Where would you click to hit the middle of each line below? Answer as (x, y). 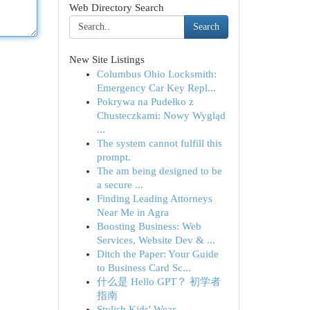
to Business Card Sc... (144, 268)
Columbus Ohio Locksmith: (156, 74)
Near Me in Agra (133, 212)
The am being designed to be (159, 171)
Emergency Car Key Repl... (156, 88)
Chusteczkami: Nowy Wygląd (161, 116)
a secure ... (120, 185)
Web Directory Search (116, 8)
